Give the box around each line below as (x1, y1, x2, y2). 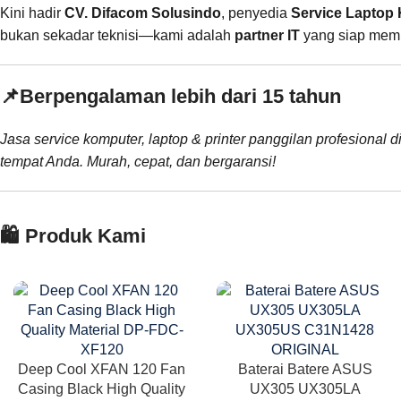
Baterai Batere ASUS (237, 361, 372, 377)
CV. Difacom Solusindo (64, 4, 221, 21)
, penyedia (221, 4, 291, 21)
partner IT (235, 27, 300, 43)
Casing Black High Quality (18, 380, 186, 397)
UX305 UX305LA (249, 380, 361, 397)
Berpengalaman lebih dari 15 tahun (20, 84, 341, 107)
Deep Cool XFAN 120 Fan (18, 361, 186, 377)
